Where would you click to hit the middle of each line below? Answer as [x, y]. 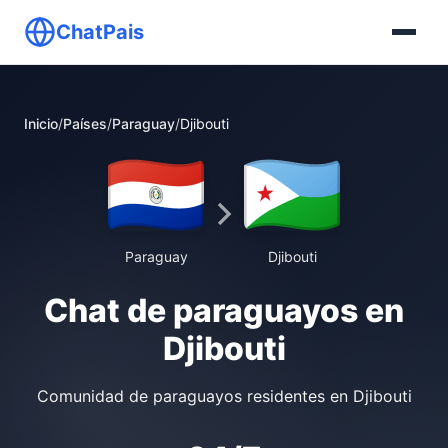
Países [85, 123]
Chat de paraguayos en [224, 310]
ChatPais [100, 32]
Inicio [41, 123]
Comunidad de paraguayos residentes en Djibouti [224, 396]
